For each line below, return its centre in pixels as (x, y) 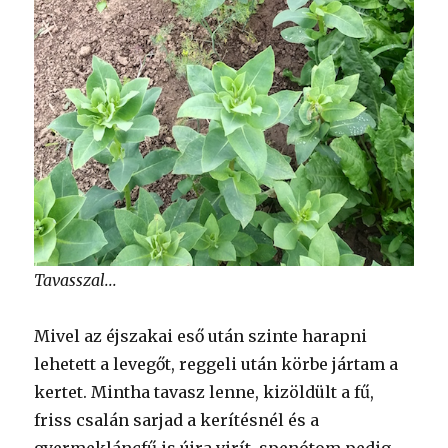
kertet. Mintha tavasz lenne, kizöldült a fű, (204, 392)
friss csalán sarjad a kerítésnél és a (177, 420)
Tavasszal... (76, 280)
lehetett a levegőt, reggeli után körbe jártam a (216, 364)
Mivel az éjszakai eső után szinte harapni (201, 336)
